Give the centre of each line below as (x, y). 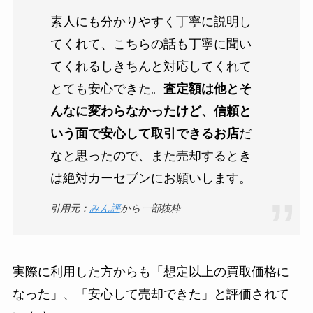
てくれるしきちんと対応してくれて (151, 67)
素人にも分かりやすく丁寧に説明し (151, 22)
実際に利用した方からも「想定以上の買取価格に (151, 272)
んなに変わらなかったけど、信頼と (151, 111)
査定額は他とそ (207, 89)
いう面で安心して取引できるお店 (144, 134)
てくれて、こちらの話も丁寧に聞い (151, 44)
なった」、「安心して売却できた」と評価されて (151, 294)
